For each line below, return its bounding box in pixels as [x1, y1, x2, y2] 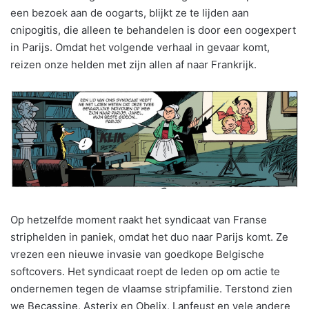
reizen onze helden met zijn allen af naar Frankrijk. [10, 58, 257, 72]
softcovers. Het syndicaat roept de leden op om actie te [10, 265, 280, 279]
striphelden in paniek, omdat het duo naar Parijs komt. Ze [10, 230, 288, 244]
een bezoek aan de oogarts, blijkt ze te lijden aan [10, 6, 249, 20]
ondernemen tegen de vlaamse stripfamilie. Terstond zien [10, 282, 292, 296]
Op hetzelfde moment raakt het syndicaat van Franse [10, 213, 267, 227]
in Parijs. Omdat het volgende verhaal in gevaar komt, [10, 41, 270, 54]
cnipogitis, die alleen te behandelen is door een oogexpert [10, 23, 296, 37]
